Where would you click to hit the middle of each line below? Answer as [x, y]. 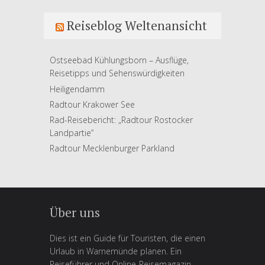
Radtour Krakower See [92, 104]
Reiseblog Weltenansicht [137, 26]
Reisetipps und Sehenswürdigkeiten [117, 73]
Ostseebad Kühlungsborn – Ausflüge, [119, 60]
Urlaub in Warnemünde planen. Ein [116, 251]
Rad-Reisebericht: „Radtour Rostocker [121, 119]
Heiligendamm [77, 89]
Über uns [75, 213]
